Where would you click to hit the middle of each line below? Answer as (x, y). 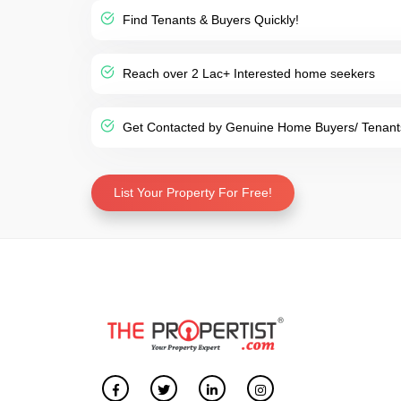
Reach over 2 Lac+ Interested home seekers (247, 73)
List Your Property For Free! (193, 192)
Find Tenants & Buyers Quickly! (209, 20)
